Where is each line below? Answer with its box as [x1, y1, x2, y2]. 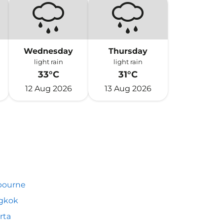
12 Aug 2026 [25, 84, 72, 93]
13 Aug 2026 [104, 84, 151, 93]
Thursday [108, 46, 147, 56]
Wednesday [24, 46, 74, 56]
